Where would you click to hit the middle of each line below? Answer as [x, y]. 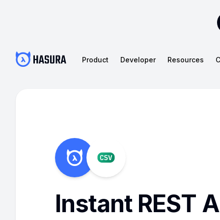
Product [95, 59]
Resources [186, 59]
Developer [138, 59]
